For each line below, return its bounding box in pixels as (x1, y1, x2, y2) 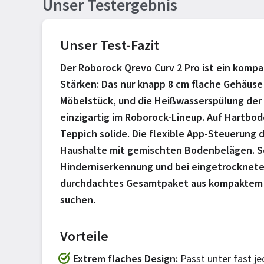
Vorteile (60, 227, 108, 245)
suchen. (60, 193, 95, 206)
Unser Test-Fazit (60, 36, 159, 54)
